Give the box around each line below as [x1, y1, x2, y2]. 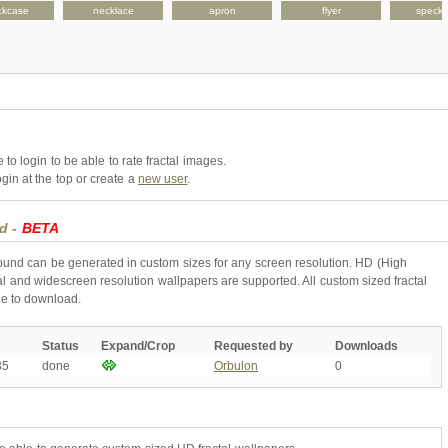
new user [137, 171, 188, 186]
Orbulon [214, 358, 258, 373]
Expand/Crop [101, 338, 175, 353]
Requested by [214, 338, 293, 353]
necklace [92, 4, 134, 16]
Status [42, 338, 79, 353]
